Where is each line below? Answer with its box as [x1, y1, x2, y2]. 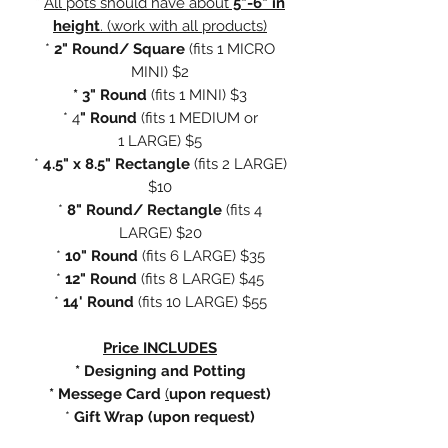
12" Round [65, 269, 137, 288]
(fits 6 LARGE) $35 [141, 246, 265, 265]
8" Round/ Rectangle [67, 200, 222, 219]
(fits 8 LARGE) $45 [137, 269, 264, 288]
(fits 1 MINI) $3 [151, 85, 247, 104]
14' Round [62, 292, 134, 311]
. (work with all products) [100, 16, 267, 35]
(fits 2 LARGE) [189, 154, 287, 173]
